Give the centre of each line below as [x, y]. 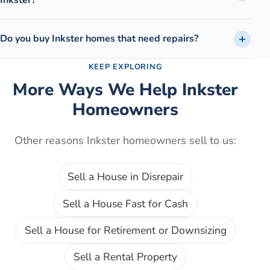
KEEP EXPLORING [125, 67]
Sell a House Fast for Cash [125, 203]
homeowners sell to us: [178, 141]
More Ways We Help [97, 90]
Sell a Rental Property [125, 257]
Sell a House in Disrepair [125, 177]
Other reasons [51, 141]
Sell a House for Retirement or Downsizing [125, 230]
